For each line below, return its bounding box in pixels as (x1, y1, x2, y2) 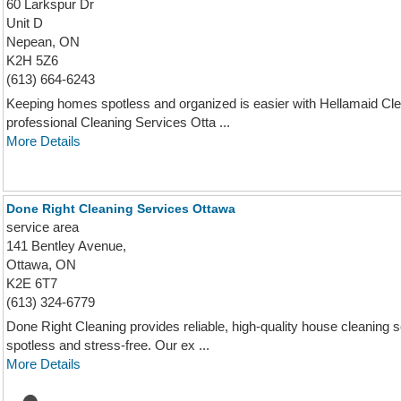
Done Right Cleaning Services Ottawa (6, 201, 235, 216)
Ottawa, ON (6, 257, 76, 272)
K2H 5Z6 (6, 53, 58, 68)
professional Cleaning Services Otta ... (6, 115, 230, 130)
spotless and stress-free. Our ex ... (6, 337, 209, 353)
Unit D (6, 15, 43, 30)
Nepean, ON (6, 34, 80, 49)
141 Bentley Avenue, (6, 238, 126, 253)
